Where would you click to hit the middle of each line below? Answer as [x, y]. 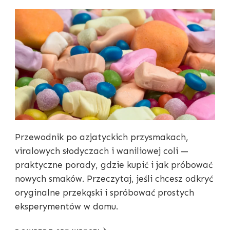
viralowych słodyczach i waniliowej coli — [102, 151]
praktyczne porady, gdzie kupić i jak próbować [114, 165]
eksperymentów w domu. [66, 207]
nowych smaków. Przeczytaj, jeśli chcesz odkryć [114, 179]
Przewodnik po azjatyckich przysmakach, [102, 137]
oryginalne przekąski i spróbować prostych [104, 193]
